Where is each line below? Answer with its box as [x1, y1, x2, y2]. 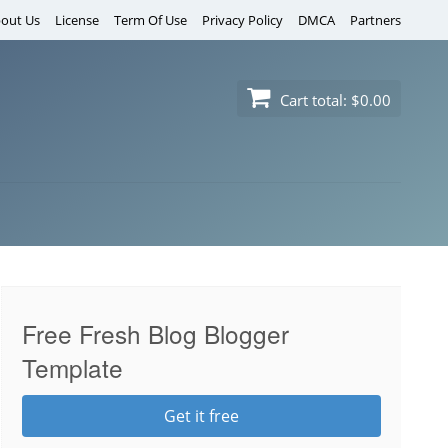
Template [22, 350, 123, 385]
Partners [350, 11, 401, 29]
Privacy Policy [202, 11, 283, 29]
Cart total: [276, 90, 351, 110]
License [55, 11, 99, 29]
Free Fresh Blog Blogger [22, 316, 289, 351]
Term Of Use [114, 11, 187, 29]
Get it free [164, 404, 239, 427]
